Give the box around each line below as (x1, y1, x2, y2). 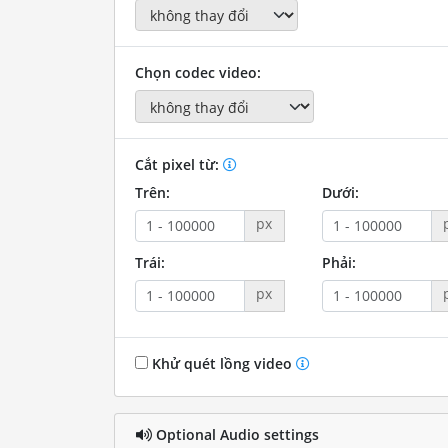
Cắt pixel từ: (134, 154, 223, 174)
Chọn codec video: (134, 63, 261, 83)
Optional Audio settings (151, 425, 319, 445)
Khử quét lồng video (147, 353, 296, 373)
